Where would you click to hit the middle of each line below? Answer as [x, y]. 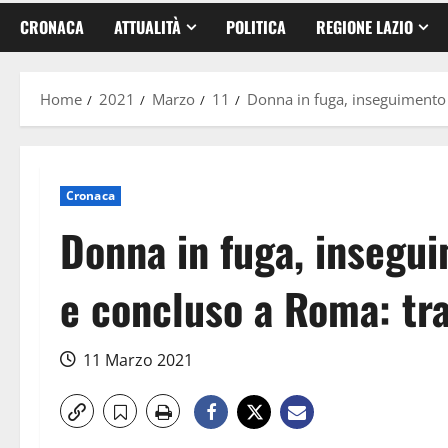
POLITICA [256, 26]
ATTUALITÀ [147, 26]
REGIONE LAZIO [364, 26]
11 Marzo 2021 [138, 359]
